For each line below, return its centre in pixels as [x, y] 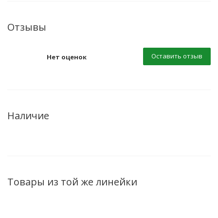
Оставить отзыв [177, 56]
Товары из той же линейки [72, 182]
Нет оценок [67, 57]
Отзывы [27, 27]
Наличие [28, 116]
